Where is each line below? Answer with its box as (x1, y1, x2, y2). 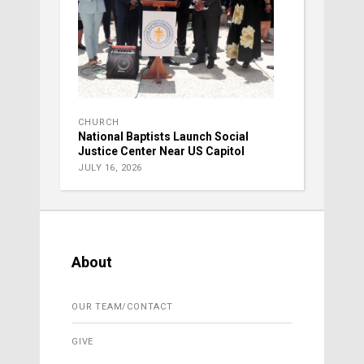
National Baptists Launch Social (78, 130, 249, 144)
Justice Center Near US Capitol (78, 145, 245, 158)
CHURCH (78, 117, 119, 128)
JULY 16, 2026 (78, 162, 142, 174)
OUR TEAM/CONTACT (71, 301, 173, 313)
